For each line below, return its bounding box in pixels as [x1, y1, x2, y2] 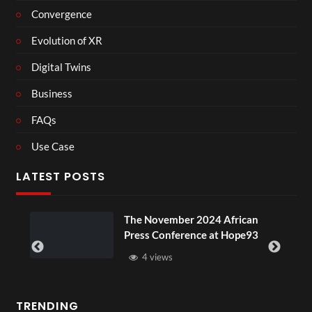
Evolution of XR [31, 33, 102, 47]
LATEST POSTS [15, 169, 105, 185]
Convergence [31, 7, 92, 20]
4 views [139, 251, 173, 263]
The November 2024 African [123, 212, 258, 226]
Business [31, 86, 72, 100]
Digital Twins [31, 60, 91, 73]
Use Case [31, 139, 75, 153]
